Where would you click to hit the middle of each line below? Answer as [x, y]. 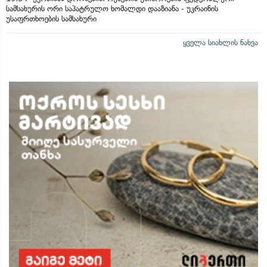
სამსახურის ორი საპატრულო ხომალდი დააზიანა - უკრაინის [112, 8]
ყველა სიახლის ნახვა [221, 42]
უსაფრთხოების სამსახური [51, 18]
